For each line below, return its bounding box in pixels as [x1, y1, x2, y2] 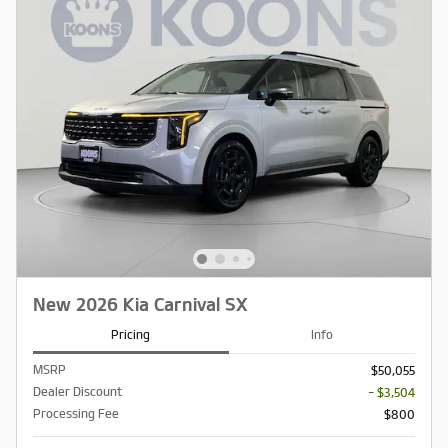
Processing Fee [33, 406, 119, 420]
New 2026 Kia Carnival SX [33, 295, 248, 315]
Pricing [111, 328, 151, 342]
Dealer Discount [33, 384, 122, 398]
